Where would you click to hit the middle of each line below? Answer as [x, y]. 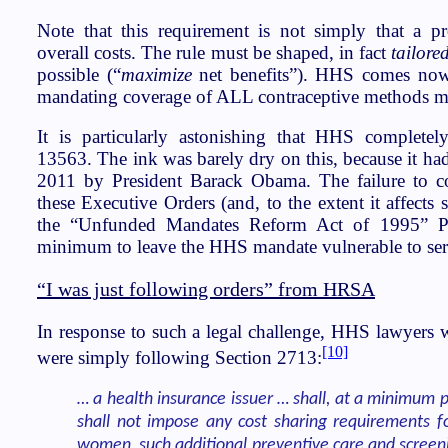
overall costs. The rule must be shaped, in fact [214, 52]
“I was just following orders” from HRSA [206, 289]
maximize [156, 74]
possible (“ [79, 74]
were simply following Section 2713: [179, 358]
